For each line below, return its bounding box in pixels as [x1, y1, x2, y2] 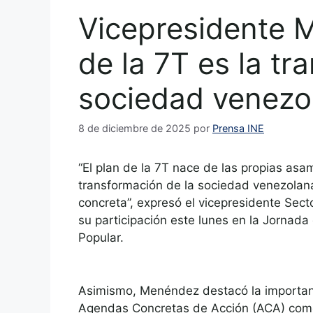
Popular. [78, 231, 124, 245]
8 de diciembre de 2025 [78, 122, 191, 135]
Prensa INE [212, 122, 264, 135]
